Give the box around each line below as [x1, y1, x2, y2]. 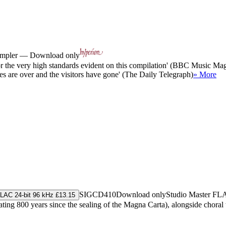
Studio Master [166, 190, 212, 199]
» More [193, 70, 216, 79]
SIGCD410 [79, 190, 116, 199]
